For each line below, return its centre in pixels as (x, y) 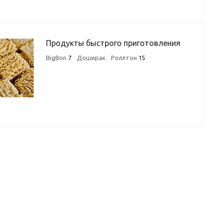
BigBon (57, 58)
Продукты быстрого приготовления (113, 43)
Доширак (91, 58)
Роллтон (125, 58)
